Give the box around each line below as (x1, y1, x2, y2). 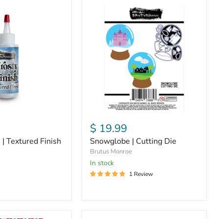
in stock (92, 158, 114, 168)
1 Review (129, 170, 153, 178)
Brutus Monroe (90, 147, 132, 156)
